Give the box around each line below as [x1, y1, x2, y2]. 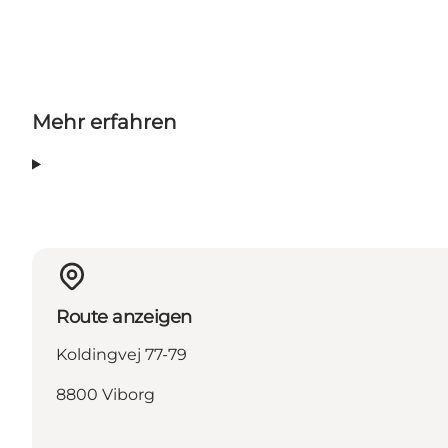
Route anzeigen [56, 306, 192, 329]
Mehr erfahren [32, 110, 177, 135]
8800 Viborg [56, 385, 155, 405]
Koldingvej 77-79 [56, 345, 187, 365]
